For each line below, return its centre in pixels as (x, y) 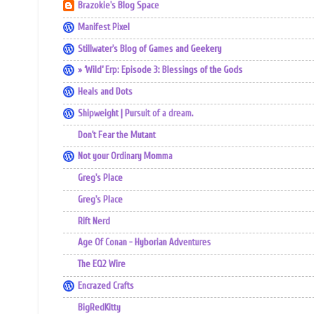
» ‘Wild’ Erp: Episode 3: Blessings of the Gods (160, 70)
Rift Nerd (94, 221)
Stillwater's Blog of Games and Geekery (150, 49)
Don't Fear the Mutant (117, 135)
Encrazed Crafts (106, 286)
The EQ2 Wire (102, 265)
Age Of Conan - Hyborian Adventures (144, 243)
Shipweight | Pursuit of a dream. (136, 113)
